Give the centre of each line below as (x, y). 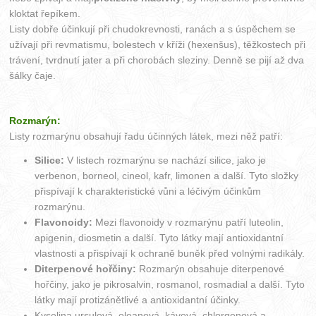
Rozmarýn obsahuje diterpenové (211, 268)
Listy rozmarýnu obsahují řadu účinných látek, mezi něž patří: (146, 136)
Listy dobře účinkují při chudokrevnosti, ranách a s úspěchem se (153, 29)
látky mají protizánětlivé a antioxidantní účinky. (138, 299)
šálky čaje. (33, 75)
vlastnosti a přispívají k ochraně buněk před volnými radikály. (170, 253)
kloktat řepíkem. (45, 13)
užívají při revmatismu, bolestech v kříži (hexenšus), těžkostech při (158, 44)
